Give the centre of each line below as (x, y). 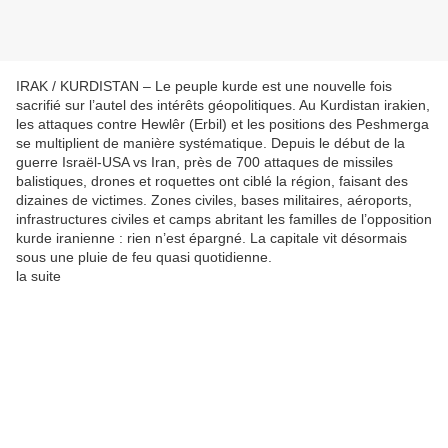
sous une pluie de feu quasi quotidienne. (144, 257)
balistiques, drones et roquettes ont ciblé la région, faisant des (212, 181)
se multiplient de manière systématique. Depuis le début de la (210, 143)
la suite (38, 276)
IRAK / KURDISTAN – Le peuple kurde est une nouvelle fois (204, 86)
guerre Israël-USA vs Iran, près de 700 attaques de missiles (204, 162)
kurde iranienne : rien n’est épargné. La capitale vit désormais (211, 238)
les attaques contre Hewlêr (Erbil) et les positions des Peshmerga (222, 124)
